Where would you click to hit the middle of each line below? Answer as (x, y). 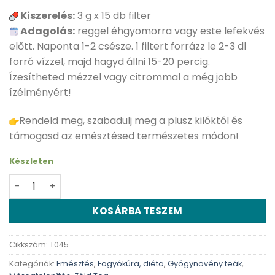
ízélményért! (40, 93)
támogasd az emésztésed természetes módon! (124, 136)
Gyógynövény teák (205, 264)
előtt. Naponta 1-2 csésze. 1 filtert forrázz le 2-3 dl (128, 47)
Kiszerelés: (47, 16)
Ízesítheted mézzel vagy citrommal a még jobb (123, 77)
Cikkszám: (29, 245)
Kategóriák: (33, 264)
